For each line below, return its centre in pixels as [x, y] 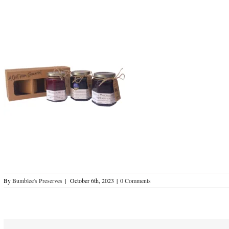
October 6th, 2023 [92, 180]
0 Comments [135, 180]
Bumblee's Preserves [37, 180]
